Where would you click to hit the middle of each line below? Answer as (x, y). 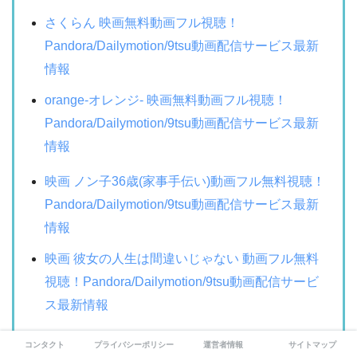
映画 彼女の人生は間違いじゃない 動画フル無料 (182, 258)
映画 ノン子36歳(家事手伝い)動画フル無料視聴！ (185, 181)
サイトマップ (312, 345)
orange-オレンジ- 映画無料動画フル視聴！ (166, 100)
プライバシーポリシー (134, 345)
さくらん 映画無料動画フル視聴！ (142, 22)
